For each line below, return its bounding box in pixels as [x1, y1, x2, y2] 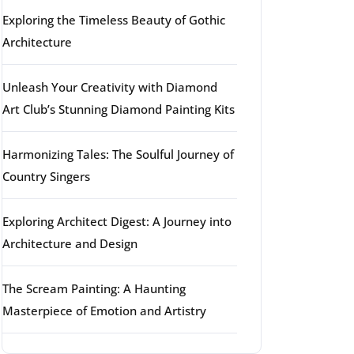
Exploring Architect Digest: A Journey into [2, 213, 232, 229]
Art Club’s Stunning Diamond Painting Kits [2, 101, 235, 117]
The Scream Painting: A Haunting [2, 281, 186, 296]
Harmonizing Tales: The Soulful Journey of [2, 146, 234, 162]
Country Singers [2, 168, 90, 184]
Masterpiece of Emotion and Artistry [2, 303, 206, 318]
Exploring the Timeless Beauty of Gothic [2, 12, 225, 28]
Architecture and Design [2, 235, 137, 251]
